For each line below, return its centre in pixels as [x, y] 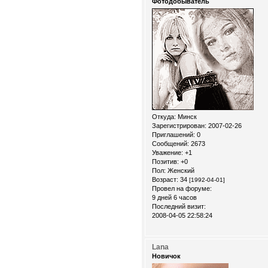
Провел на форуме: [182, 189]
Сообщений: [170, 144]
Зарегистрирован [178, 126]
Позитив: [165, 162]
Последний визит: [179, 207]
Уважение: [167, 153]
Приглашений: [173, 135]
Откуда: [164, 117]
